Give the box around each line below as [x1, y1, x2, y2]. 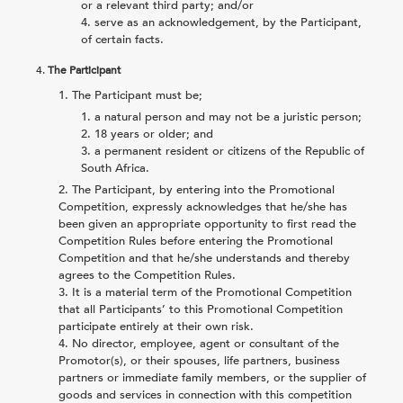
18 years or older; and [94, 125, 213, 142]
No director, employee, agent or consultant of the [72, 335, 339, 352]
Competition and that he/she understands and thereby [58, 249, 350, 266]
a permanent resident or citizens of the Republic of [94, 142, 364, 159]
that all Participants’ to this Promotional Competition [58, 300, 343, 318]
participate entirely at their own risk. [58, 318, 254, 335]
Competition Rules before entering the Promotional [58, 232, 333, 249]
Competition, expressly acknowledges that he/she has [58, 198, 347, 215]
